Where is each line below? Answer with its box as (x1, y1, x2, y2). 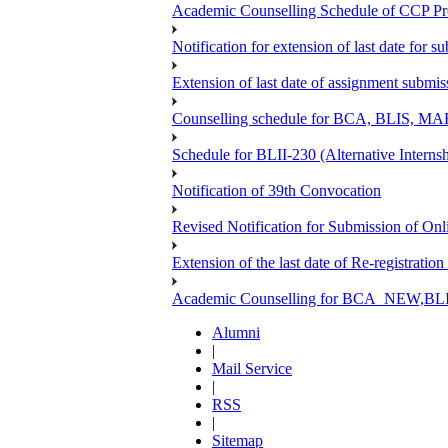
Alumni (212, 323, 260, 341)
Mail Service (212, 359, 292, 377)
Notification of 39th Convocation (172, 181, 381, 199)
